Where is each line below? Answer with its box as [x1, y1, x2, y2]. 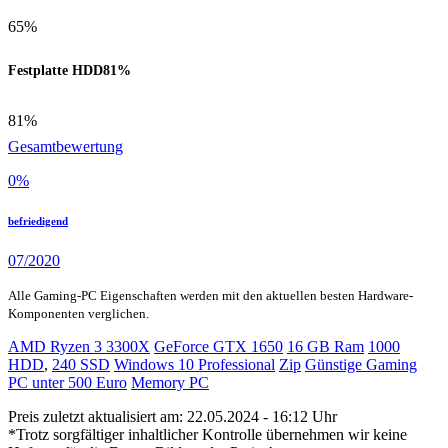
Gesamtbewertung [8, 138, 123, 156]
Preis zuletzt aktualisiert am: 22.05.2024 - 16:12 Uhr [8, 408, 337, 426]
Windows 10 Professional [114, 356, 275, 374]
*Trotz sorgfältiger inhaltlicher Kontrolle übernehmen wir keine [8, 426, 407, 444]
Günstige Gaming [305, 356, 417, 374]
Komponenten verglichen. [8, 306, 149, 322]
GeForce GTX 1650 [154, 338, 283, 356]
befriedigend [8, 215, 68, 228]
